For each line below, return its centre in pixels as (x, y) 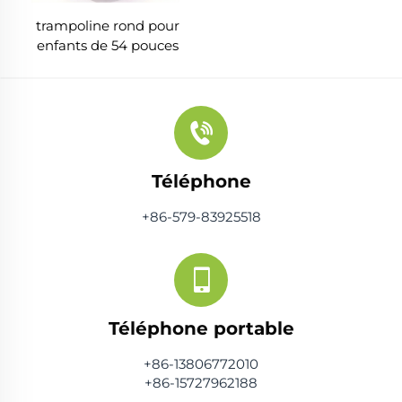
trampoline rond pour (107, 25)
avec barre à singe (107, 65)
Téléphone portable (201, 328)
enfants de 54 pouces (107, 45)
